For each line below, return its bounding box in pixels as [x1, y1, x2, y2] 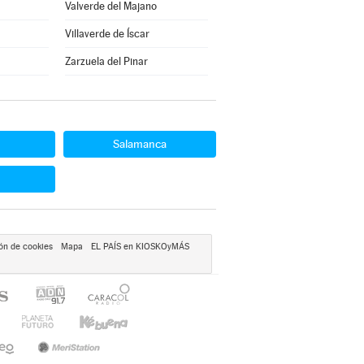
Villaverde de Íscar [64, 28, 149, 40]
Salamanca [113, 137, 167, 150]
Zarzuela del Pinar [64, 55, 148, 67]
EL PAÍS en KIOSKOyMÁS [90, 241, 189, 252]
